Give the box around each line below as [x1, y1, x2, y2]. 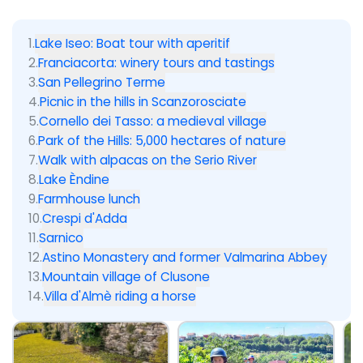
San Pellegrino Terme [38, 74, 165, 91]
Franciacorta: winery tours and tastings [38, 54, 275, 71]
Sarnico [39, 229, 83, 246]
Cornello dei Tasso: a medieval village [39, 113, 267, 130]
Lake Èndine [39, 171, 109, 188]
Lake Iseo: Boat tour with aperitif [35, 35, 230, 52]
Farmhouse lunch [38, 190, 140, 207]
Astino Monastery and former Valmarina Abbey [42, 249, 327, 266]
